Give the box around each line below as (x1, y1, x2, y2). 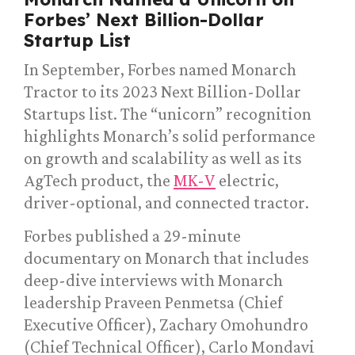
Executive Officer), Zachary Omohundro (24, 315, 308, 335)
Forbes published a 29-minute (24, 226, 241, 246)
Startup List (24, 29, 131, 52)
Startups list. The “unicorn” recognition (24, 104, 311, 124)
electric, (216, 170, 279, 191)
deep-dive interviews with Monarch (24, 270, 283, 291)
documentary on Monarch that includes (24, 248, 309, 269)
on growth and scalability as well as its (24, 148, 302, 169)
